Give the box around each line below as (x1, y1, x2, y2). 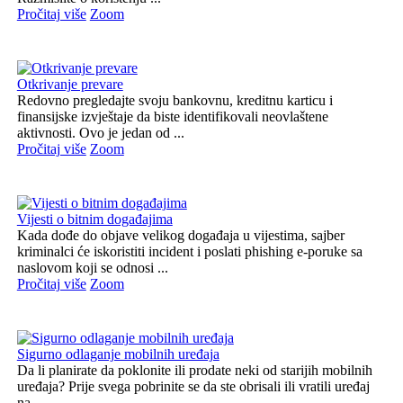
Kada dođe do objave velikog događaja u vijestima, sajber (16, 227, 345, 243)
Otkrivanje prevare (16, 76, 123, 92)
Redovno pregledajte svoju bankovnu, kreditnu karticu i (16, 92, 333, 108)
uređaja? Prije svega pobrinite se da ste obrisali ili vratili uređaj (16, 378, 370, 394)
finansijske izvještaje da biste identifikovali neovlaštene (16, 108, 328, 124)
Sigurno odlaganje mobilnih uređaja (16, 345, 219, 362)
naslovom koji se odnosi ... (16, 259, 168, 275)
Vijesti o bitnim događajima (16, 210, 173, 227)
